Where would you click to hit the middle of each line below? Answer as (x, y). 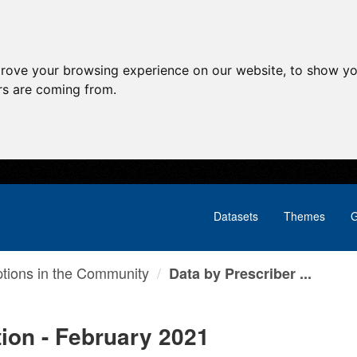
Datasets (236, 216)
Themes (304, 216)
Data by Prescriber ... (240, 273)
